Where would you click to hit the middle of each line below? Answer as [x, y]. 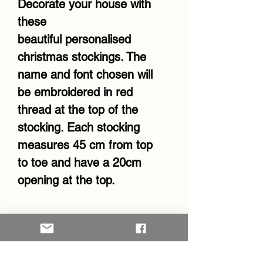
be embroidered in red [75, 92]
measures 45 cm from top [85, 145]
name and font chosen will [85, 75]
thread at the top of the [78, 110]
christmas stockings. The [82, 57]
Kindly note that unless [77, 242]
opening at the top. [68, 181]
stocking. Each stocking [79, 128]
